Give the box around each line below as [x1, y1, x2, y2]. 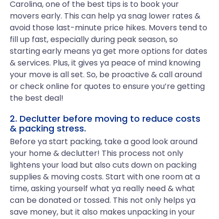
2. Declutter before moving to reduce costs [10, 112, 200, 125]
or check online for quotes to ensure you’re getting [10, 81, 205, 92]
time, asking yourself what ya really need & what [10, 183, 195, 194]
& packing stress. [10, 122, 86, 134]
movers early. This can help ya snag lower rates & [10, 10, 200, 22]
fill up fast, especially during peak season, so [10, 34, 178, 45]
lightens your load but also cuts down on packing [10, 159, 197, 171]
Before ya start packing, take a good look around [10, 136, 197, 147]
